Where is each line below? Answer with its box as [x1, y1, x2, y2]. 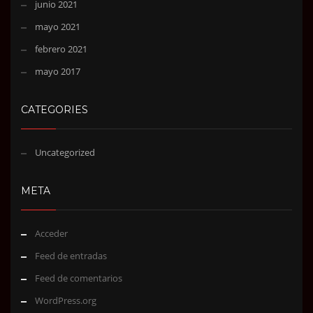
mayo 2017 [35, 65, 80, 78]
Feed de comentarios [35, 272, 122, 285]
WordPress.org [35, 294, 96, 307]
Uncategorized [35, 146, 95, 159]
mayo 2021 [35, 20, 80, 34]
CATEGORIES [21, 103, 88, 117]
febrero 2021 [35, 43, 87, 56]
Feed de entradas [35, 249, 107, 263]
